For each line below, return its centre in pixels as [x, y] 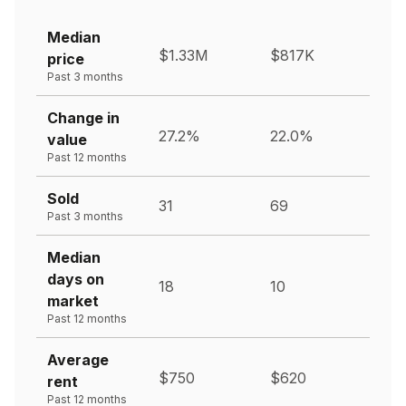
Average [78, 359]
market [73, 300]
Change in [83, 117]
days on [76, 279]
